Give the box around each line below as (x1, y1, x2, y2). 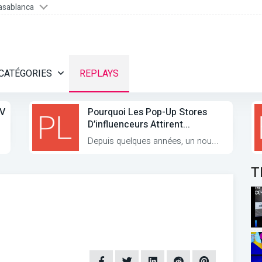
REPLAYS (80, 66, 119, 81)
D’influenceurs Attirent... (88, 118, 190, 132)
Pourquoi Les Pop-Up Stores (88, 105, 207, 120)
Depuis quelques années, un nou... (88, 135, 219, 148)
